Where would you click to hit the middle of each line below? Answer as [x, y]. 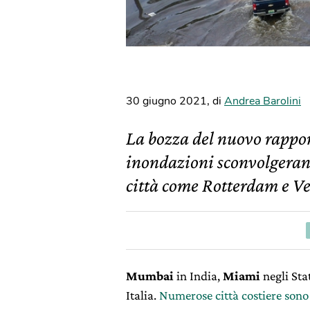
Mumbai [150, 276]
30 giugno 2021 [166, 101]
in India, [198, 276]
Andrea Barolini [263, 101]
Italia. [143, 295]
